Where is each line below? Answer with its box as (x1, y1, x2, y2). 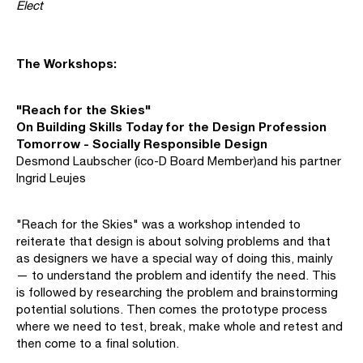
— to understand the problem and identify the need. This (16, 268, 336, 283)
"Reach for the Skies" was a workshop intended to (16, 217, 301, 232)
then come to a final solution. (16, 336, 179, 351)
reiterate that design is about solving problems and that (16, 234, 331, 249)
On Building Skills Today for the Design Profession (16, 119, 327, 135)
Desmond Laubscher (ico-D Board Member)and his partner (16, 154, 341, 169)
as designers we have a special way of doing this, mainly (16, 251, 333, 266)
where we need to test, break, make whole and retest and (16, 319, 343, 334)
